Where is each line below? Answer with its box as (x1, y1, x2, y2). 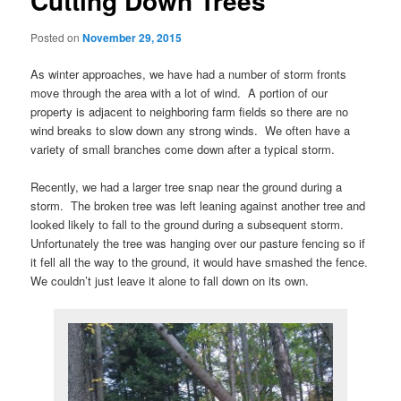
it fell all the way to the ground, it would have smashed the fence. (30, 253, 369, 271)
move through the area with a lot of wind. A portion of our (30, 84, 328, 102)
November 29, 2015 (82, 30, 183, 47)
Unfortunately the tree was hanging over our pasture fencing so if (30, 235, 366, 252)
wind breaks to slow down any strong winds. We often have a (30, 122, 351, 140)
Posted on (30, 30, 83, 46)
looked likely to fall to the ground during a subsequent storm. (30, 216, 345, 234)
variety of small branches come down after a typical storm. (30, 141, 336, 158)
